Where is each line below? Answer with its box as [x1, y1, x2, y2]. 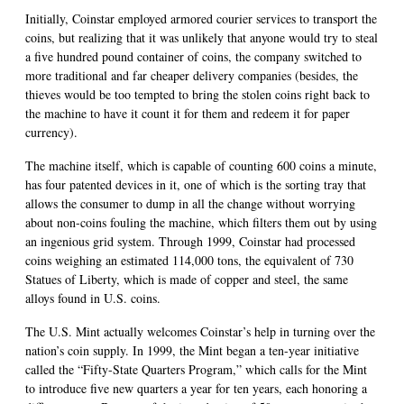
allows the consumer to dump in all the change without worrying [25, 194, 355, 212]
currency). [25, 123, 78, 141]
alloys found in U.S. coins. [25, 289, 161, 307]
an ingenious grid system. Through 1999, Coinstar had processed [25, 232, 355, 250]
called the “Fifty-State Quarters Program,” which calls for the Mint [25, 360, 367, 378]
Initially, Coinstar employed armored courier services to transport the [25, 9, 377, 27]
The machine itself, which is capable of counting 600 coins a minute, [25, 156, 377, 174]
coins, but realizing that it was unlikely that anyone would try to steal [25, 28, 378, 46]
